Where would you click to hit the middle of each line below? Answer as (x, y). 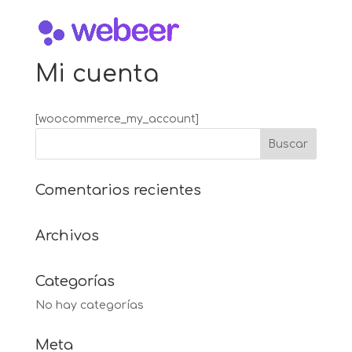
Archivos (67, 236)
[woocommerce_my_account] (117, 119)
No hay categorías (89, 305)
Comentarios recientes (118, 190)
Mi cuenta (97, 74)
